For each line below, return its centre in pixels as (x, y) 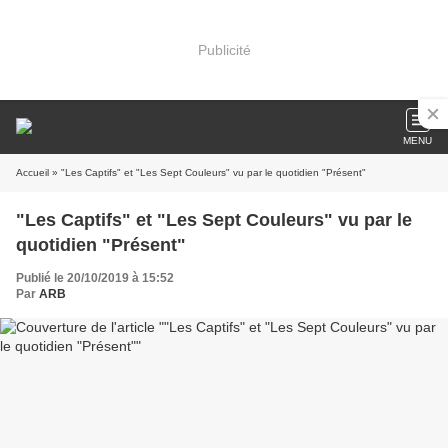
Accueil (32, 172)
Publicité (224, 49)
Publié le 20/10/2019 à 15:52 (95, 278)
